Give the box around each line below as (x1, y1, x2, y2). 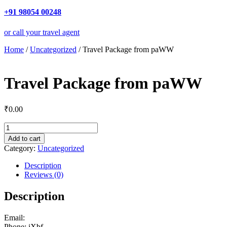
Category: (4, 144, 37, 153)
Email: (4, 213, 25, 222)
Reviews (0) (24, 170, 63, 179)
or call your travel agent (4, 27, 80, 36)
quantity (4, 159, 29, 168)
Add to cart (8, 135, 41, 143)
